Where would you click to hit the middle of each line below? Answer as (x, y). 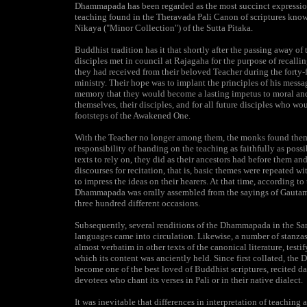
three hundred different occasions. (137, 203)
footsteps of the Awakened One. (133, 115)
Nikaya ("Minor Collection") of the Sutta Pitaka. (164, 28)
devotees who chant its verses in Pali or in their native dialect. (189, 280)
